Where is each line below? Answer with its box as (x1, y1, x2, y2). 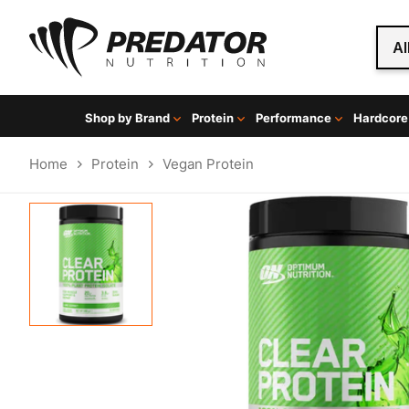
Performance (255, 110, 331, 125)
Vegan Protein (163, 155, 254, 173)
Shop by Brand (84, 110, 170, 125)
